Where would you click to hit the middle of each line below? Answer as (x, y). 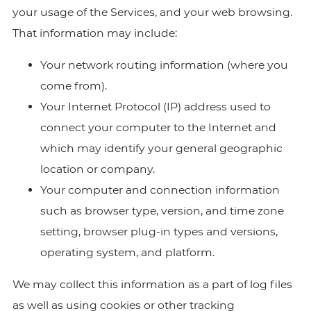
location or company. (97, 169)
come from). (73, 86)
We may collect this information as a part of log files (152, 284)
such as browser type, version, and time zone (162, 211)
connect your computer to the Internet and (158, 127)
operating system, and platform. (127, 252)
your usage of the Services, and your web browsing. (152, 12)
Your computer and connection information (160, 190)
